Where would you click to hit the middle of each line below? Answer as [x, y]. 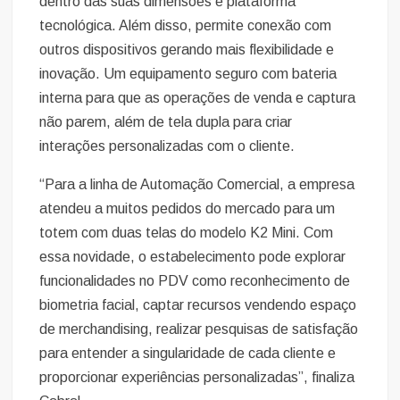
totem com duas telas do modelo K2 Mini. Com [187, 233]
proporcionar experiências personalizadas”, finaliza [197, 378]
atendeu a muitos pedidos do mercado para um [187, 209]
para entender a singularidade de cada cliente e [188, 354]
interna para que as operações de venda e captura [198, 98]
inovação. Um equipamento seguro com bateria [188, 74]
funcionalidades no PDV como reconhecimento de [195, 281]
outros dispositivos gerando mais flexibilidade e [187, 50]
